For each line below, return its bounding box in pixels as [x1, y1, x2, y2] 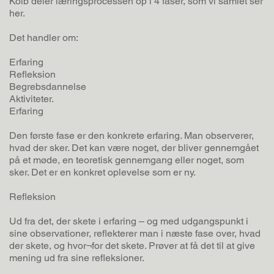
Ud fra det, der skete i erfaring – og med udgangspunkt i [9, 215, 248, 228]
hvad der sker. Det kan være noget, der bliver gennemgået [9, 142, 259, 154]
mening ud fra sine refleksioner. [9, 252, 147, 264]
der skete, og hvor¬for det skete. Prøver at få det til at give [9, 240, 255, 252]
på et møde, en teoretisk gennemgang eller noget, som [9, 154, 244, 166]
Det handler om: [9, 32, 78, 44]
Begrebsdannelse [9, 81, 86, 93]
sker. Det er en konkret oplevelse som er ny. [9, 166, 196, 179]
